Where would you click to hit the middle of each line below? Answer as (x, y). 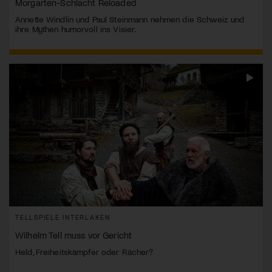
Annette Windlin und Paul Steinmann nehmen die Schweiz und (130, 19)
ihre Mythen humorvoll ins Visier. (76, 29)
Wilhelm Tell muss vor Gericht (74, 235)
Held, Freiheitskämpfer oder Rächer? (84, 252)
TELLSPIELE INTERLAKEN (63, 217)
